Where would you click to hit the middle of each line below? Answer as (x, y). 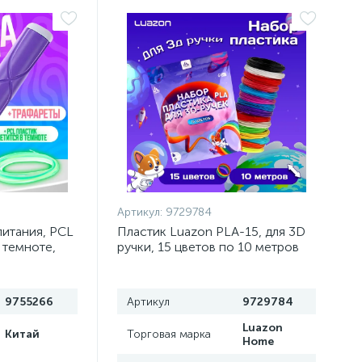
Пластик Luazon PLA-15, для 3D (212, 232)
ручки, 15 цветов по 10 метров (208, 247)
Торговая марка (169, 334)
